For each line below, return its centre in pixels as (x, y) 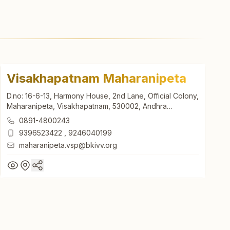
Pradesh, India (31, 116)
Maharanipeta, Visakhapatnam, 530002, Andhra (87, 106)
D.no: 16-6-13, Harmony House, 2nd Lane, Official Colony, (103, 95)
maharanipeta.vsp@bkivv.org (68, 145)
